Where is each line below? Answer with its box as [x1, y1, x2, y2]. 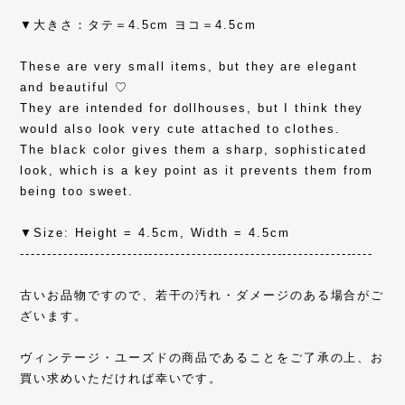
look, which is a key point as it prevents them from [20, 164, 374, 178]
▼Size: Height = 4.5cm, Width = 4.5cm [20, 226, 290, 240]
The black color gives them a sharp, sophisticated [20, 143, 367, 157]
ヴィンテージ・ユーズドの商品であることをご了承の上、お [20, 351, 385, 365]
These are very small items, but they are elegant [20, 60, 358, 74]
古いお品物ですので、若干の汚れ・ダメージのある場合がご [20, 288, 385, 303]
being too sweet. [20, 184, 135, 199]
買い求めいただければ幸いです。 [20, 372, 223, 386]
